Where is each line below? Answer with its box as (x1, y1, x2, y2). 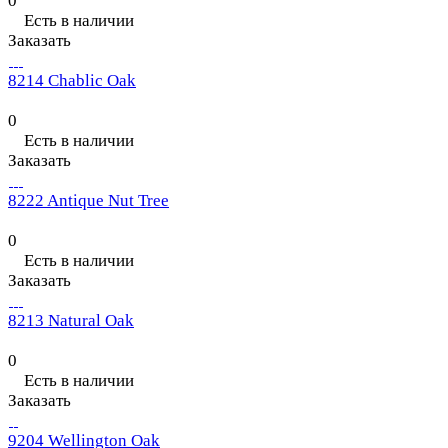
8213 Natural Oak (8, 311, 134, 331)
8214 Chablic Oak (8, 71, 136, 91)
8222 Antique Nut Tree (8, 191, 169, 211)
